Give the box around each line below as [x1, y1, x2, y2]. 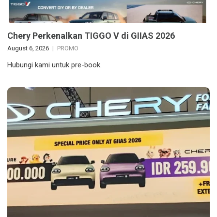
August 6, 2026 [7, 45, 49, 52]
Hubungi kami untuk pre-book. [7, 61, 102, 70]
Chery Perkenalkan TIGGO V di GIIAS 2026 [7, 31, 175, 41]
